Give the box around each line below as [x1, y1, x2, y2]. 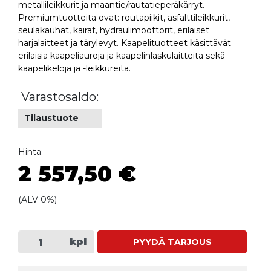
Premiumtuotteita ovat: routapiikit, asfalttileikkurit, [18, 12, 230, 24]
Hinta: [18, 146, 43, 158]
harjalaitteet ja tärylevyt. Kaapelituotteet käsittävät [18, 38, 231, 49]
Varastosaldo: [21, 90, 99, 105]
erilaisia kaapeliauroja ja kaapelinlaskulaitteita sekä [18, 50, 225, 62]
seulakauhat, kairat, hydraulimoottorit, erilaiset [18, 25, 209, 36]
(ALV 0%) [18, 194, 57, 206]
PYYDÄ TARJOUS [132, 236, 212, 247]
